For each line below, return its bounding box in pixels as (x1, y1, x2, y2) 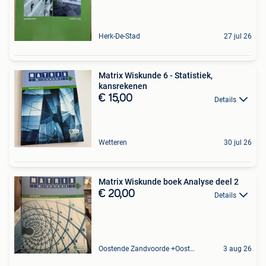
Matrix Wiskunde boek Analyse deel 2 (99, 177, 239, 187)
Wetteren (99, 138, 127, 147)
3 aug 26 (223, 245, 252, 254)
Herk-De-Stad (99, 32, 140, 41)
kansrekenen (99, 81, 147, 91)
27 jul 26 (224, 32, 252, 41)
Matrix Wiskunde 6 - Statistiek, (99, 71, 213, 81)
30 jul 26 (224, 138, 252, 147)
